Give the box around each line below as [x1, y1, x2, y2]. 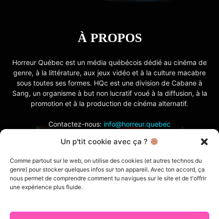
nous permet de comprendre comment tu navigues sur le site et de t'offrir [10, 175, 206, 182]
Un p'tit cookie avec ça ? [61, 137, 150, 146]
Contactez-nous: [48, 119, 104, 128]
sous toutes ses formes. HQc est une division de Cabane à [17, 78, 202, 87]
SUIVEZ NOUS [66, 155, 153, 170]
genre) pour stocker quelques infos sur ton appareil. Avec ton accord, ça [10, 166, 205, 173]
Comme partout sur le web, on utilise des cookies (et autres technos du [10, 157, 202, 164]
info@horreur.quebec [104, 119, 171, 128]
